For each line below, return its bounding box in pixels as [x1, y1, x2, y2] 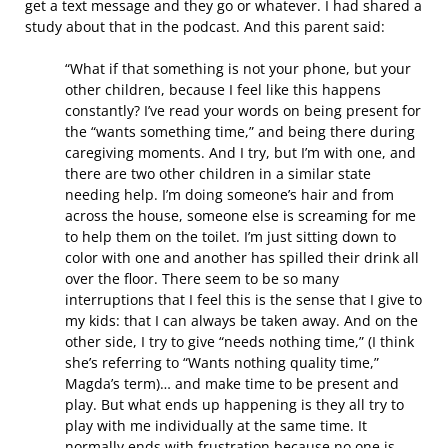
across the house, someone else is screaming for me [65, 206, 416, 225]
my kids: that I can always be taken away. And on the [65, 311, 418, 330]
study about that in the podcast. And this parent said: [25, 17, 385, 36]
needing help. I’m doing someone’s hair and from [65, 185, 394, 204]
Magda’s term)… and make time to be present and [65, 374, 399, 393]
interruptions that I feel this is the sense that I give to [65, 290, 422, 309]
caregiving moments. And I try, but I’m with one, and [65, 143, 416, 162]
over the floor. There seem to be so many [65, 269, 339, 288]
